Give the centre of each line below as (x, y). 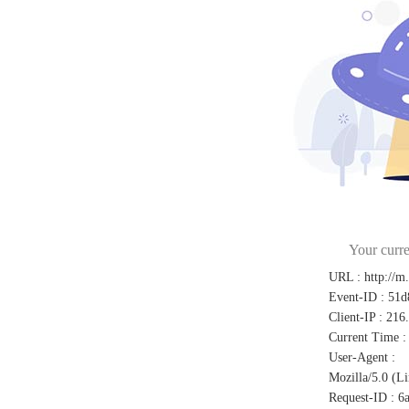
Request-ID (358, 398)
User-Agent (358, 357)
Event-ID (353, 297)
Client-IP (352, 317)
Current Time (364, 337)
